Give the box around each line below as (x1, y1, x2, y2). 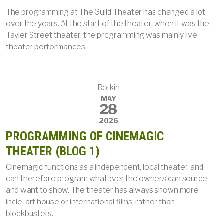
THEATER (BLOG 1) (6, 144, 100, 158)
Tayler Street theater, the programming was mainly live (6, 31, 197, 40)
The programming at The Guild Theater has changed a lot (6, 7, 205, 16)
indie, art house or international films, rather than (6, 197, 175, 206)
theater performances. (6, 42, 87, 51)
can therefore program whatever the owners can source (6, 174, 207, 183)
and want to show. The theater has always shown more (6, 186, 199, 195)
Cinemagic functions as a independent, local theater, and (6, 162, 203, 171)
